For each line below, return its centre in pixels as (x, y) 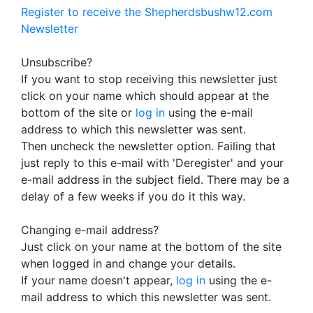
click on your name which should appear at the (145, 96)
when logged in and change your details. (128, 263)
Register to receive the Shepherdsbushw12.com (147, 12)
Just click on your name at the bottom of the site (151, 247)
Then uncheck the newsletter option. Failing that (148, 146)
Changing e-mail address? (90, 230)
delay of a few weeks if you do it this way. (133, 196)
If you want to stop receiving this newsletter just (149, 79)
